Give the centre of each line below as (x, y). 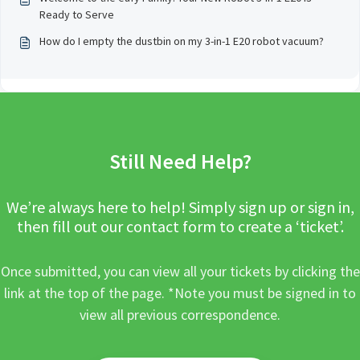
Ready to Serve (77, 14)
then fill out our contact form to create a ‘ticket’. (180, 226)
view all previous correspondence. (180, 315)
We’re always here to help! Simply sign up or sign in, (180, 207)
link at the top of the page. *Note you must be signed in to (180, 293)
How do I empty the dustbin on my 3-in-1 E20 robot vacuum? (182, 41)
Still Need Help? (180, 161)
